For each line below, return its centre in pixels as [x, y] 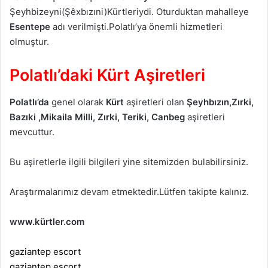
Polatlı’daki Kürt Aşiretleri [107, 75]
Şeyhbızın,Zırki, [219, 102]
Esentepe [30, 27]
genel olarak [77, 102]
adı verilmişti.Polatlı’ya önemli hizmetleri [136, 27]
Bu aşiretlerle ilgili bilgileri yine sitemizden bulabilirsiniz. [129, 162]
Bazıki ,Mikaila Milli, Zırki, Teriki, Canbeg [97, 117]
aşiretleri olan [154, 102]
